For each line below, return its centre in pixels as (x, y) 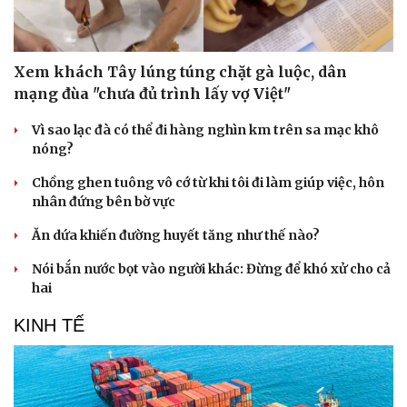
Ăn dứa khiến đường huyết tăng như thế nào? (176, 236)
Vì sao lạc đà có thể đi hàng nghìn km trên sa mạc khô (205, 130)
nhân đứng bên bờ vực (104, 202)
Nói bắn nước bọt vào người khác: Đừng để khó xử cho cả (211, 269)
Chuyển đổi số (261, 24)
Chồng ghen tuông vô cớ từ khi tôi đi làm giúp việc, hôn (208, 183)
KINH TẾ (49, 326)
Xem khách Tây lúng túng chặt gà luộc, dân (180, 72)
